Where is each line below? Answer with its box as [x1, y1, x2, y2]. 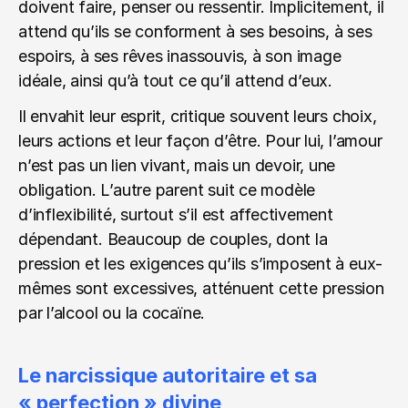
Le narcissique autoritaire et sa [18, 363, 317, 387]
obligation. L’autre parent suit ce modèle [18, 180, 316, 199]
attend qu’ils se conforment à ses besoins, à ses [18, 22, 372, 41]
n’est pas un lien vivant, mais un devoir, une [18, 156, 336, 175]
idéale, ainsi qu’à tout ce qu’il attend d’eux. [18, 71, 333, 90]
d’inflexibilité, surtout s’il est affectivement [18, 205, 333, 224]
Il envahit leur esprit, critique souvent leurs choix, [18, 107, 377, 126]
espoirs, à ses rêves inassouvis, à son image [18, 46, 342, 66]
